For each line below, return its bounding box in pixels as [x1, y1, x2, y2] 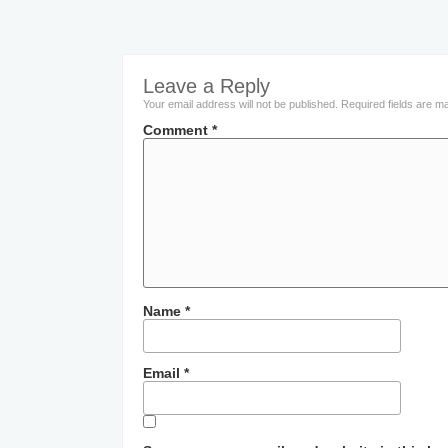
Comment [143, 122, 212, 138]
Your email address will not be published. [143, 98, 338, 110]
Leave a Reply [143, 75, 270, 97]
